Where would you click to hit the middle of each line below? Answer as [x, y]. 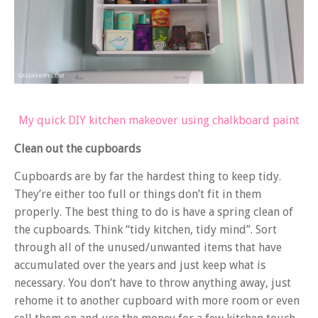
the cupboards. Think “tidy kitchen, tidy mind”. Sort [146, 229]
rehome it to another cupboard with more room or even [157, 300]
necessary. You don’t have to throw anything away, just [153, 283]
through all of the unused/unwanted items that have [148, 247]
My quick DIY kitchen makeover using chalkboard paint [159, 121]
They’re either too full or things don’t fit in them [138, 194]
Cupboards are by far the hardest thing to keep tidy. [148, 176]
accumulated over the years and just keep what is [140, 265]
